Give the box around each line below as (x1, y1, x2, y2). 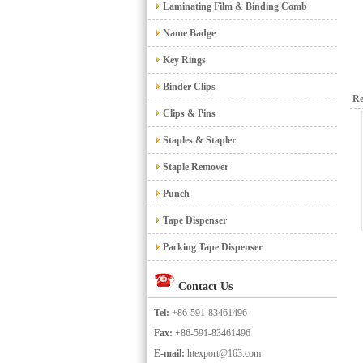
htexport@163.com (187, 348, 261, 359)
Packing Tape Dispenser (160, 241, 263, 253)
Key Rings (160, 54, 206, 66)
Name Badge (160, 28, 216, 39)
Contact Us (175, 280, 233, 293)
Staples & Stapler (160, 135, 236, 146)
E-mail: (154, 348, 187, 359)
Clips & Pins (160, 108, 216, 119)
